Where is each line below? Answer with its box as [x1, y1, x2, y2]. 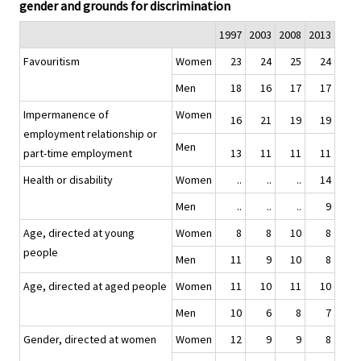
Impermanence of [23, 106, 109, 122]
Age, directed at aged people [23, 278, 167, 293]
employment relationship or [23, 126, 157, 141]
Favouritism [23, 53, 80, 68]
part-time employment [23, 145, 132, 160]
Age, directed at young [23, 225, 135, 240]
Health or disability [23, 172, 113, 187]
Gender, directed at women [23, 331, 156, 346]
